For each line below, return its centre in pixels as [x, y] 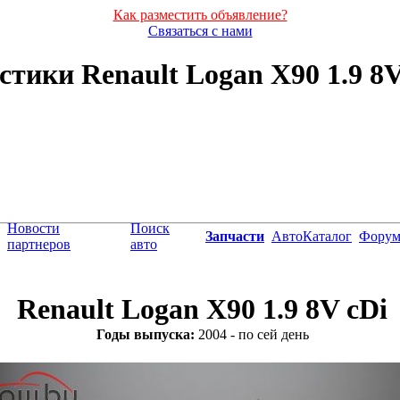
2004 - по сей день [251, 335]
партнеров [39, 244]
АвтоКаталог [312, 236]
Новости [33, 228]
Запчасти [235, 236]
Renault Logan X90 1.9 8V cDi [202, 309]
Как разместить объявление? [200, 15]
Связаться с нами [200, 31]
